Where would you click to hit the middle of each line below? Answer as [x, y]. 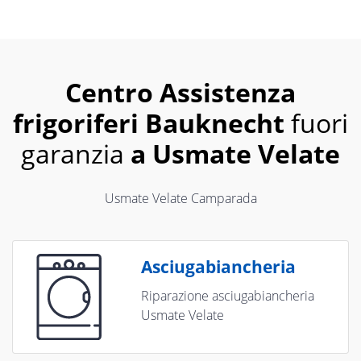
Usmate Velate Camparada [180, 199]
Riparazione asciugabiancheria [227, 296]
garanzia [76, 154]
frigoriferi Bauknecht [149, 123]
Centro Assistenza [180, 93]
